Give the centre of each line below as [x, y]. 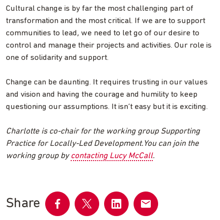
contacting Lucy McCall [112, 156]
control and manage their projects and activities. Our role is [109, 45]
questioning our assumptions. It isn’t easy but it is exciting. [107, 107]
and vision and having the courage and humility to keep [102, 94]
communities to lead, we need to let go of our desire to [103, 33]
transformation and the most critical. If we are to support [106, 21]
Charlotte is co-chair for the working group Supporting [103, 131]
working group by [38, 156]
